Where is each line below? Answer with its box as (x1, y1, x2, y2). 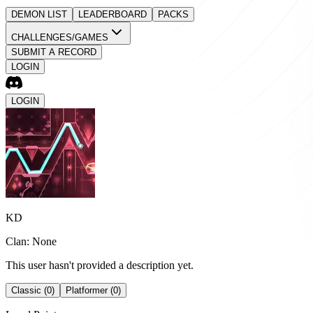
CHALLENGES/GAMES (11, 32, 108, 43)
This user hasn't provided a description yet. (6, 259, 194, 271)
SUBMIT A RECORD (11, 47, 96, 57)
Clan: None (6, 235, 57, 247)
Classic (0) (11, 285, 54, 296)
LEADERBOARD (78, 9, 147, 20)
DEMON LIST (11, 9, 67, 20)
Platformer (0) (66, 285, 121, 296)
